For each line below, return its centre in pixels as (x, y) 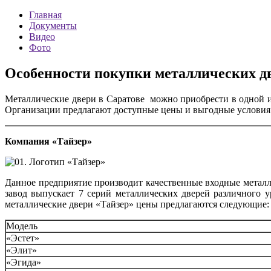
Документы (53, 26)
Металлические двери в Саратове (76, 99)
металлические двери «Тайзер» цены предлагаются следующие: (137, 204)
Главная (45, 15)
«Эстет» (23, 238)
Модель (22, 226)
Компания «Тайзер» (48, 141)
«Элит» (21, 250)
